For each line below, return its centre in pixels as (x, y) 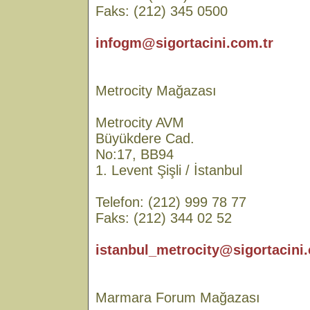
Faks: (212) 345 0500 (162, 11)
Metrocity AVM (140, 122)
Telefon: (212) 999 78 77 (171, 202)
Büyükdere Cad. (145, 138)
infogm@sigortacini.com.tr (184, 43)
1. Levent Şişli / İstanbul (169, 170)
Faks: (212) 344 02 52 (164, 218)
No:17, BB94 (135, 154)
